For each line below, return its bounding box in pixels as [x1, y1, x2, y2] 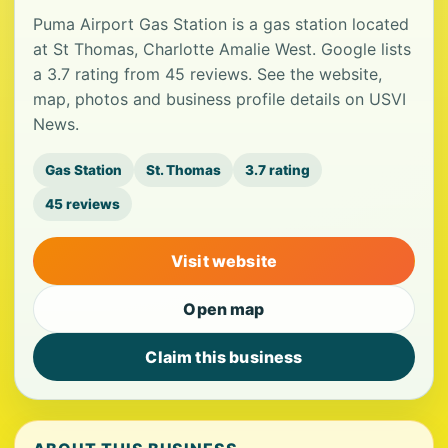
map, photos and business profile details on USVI [33, 89, 406, 109]
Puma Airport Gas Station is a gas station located [33, 14, 409, 34]
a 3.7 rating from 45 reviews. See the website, [33, 64, 382, 84]
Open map [183, 299, 265, 319]
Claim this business [145, 347, 303, 367]
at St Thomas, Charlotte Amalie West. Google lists [33, 39, 411, 59]
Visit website [170, 251, 278, 271]
